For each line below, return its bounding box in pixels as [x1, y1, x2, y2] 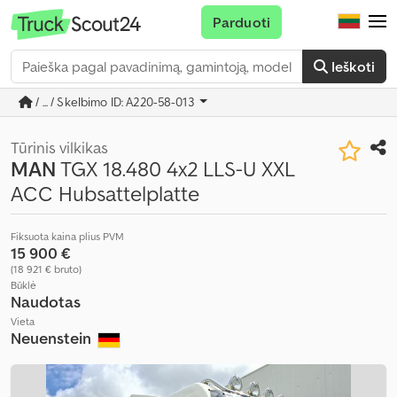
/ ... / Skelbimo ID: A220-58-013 [33, 94, 197, 110]
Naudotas [11, 292, 81, 312]
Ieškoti [331, 58, 375, 75]
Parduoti [212, 13, 270, 31]
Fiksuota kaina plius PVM [11, 230, 124, 243]
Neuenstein [11, 328, 95, 348]
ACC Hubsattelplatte [11, 180, 199, 207]
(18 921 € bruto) [11, 262, 82, 276]
